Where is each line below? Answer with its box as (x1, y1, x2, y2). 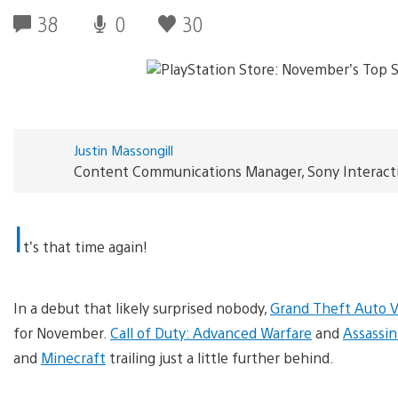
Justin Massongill (73, 140, 173, 158)
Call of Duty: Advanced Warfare (110, 322, 312, 342)
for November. (13, 322, 110, 342)
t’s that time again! (23, 236, 147, 256)
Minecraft (41, 347, 106, 367)
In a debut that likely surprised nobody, (13, 298, 270, 317)
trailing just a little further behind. (106, 347, 334, 367)
